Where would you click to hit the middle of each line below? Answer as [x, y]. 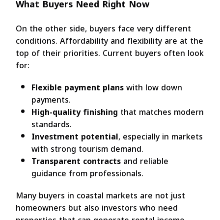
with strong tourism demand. [87, 149]
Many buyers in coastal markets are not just [100, 195]
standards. [52, 124]
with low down [153, 87]
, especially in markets [161, 137]
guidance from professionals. [87, 173]
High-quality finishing [75, 112]
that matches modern [161, 112]
